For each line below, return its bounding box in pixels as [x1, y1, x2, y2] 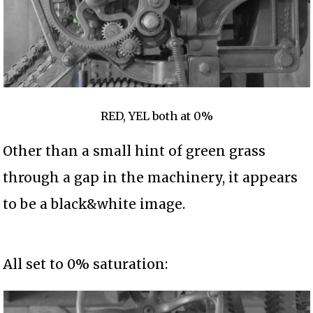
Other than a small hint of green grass [3, 143, 266, 160]
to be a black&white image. [3, 196, 186, 213]
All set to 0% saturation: [3, 256, 168, 273]
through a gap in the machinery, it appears [3, 169, 298, 187]
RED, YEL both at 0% [100, 109, 213, 124]
